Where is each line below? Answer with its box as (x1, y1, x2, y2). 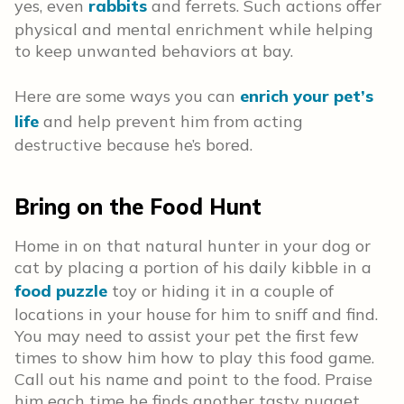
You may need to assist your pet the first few (14, 326, 359, 346)
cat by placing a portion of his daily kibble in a (14, 257, 372, 278)
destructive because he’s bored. (14, 134, 252, 155)
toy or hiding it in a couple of (107, 280, 334, 301)
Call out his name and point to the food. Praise (14, 369, 372, 390)
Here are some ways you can (14, 86, 240, 106)
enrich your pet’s (240, 86, 373, 106)
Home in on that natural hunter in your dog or (14, 235, 371, 256)
